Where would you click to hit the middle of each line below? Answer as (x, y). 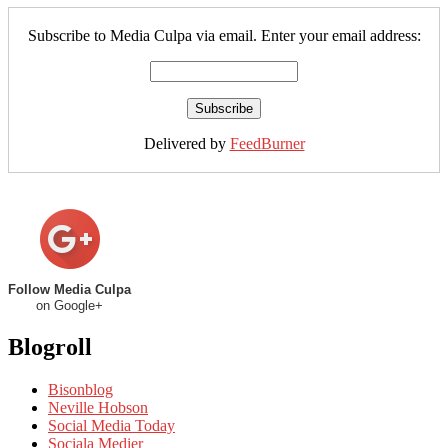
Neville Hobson (98, 407)
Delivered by (186, 144)
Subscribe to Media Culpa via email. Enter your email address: (224, 36)
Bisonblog (80, 389)
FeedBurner (267, 144)
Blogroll (50, 347)
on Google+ (69, 306)
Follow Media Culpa (69, 290)
